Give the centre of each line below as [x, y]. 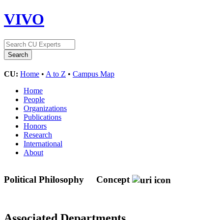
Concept [113, 179]
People [34, 99]
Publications [42, 117]
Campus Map [94, 74]
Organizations [45, 108]
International [43, 143]
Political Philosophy [45, 179]
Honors [35, 126]
